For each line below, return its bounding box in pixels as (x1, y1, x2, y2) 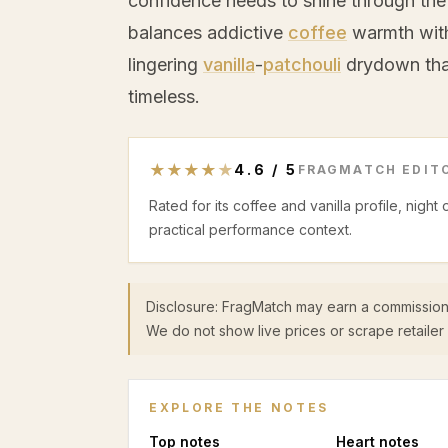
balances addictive (128, 22, 288, 43)
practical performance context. (149, 221, 352, 238)
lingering (128, 54, 203, 75)
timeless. (128, 86, 200, 107)
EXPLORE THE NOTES (149, 400, 329, 415)
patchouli (263, 54, 341, 75)
